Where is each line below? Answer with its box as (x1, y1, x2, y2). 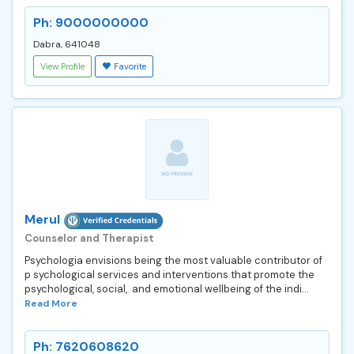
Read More (24, 296, 77, 310)
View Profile (40, 60, 85, 72)
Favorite (114, 60, 146, 72)
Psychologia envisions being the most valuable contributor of (24, 253, 322, 267)
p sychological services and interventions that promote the (24, 267, 314, 281)
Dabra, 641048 (33, 37, 100, 51)
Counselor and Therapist (24, 231, 154, 245)
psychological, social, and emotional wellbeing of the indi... (24, 281, 309, 296)
